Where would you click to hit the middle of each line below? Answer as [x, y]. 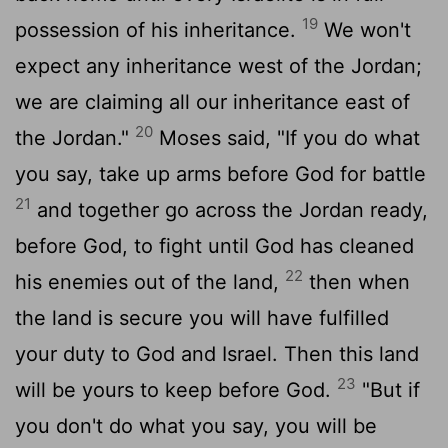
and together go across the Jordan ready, [229, 209]
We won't [364, 29]
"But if [388, 389]
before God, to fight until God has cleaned [214, 245]
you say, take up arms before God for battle [220, 173]
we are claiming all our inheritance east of [212, 101]
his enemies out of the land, [150, 281]
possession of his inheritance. [158, 29]
